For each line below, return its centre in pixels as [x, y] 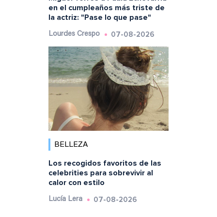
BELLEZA [71, 145]
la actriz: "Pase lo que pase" [100, 18]
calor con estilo [76, 182]
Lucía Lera [65, 199]
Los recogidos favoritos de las [105, 163]
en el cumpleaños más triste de [106, 8]
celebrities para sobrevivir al [101, 173]
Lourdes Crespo [74, 34]
